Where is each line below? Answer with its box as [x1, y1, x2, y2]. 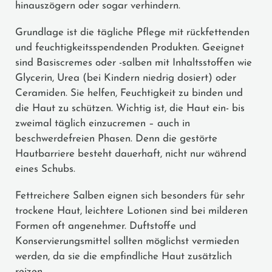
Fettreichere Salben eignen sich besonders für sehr [15, 190, 245, 201]
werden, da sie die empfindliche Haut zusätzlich [15, 251, 232, 262]
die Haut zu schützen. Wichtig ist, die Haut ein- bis [15, 103, 245, 114]
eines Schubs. [15, 163, 75, 174]
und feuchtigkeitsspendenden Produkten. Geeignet [15, 42, 244, 53]
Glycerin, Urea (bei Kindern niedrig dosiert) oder [15, 72, 236, 83]
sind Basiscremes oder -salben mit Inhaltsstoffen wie [15, 57, 252, 68]
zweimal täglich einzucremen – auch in [15, 118, 190, 129]
